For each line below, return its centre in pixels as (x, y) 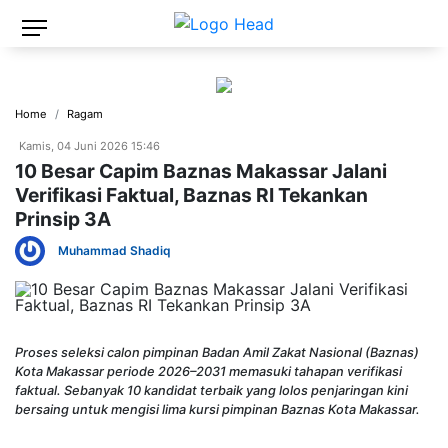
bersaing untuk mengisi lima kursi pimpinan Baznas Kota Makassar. (217, 409)
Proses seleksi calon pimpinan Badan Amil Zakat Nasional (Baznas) (217, 352)
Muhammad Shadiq (114, 250)
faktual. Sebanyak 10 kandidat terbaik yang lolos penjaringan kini (211, 390)
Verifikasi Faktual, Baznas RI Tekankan (191, 194)
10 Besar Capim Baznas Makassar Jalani (201, 170)
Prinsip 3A (63, 218)
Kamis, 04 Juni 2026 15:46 (89, 145)
